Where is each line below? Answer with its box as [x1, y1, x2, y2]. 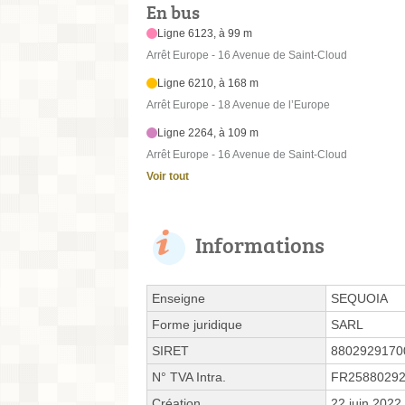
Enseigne [152, 291, 205, 306]
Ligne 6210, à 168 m [157, 77, 259, 90]
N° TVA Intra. [152, 370, 226, 385]
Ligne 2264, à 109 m [157, 127, 259, 140]
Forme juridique [152, 317, 242, 333]
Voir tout [146, 170, 189, 184]
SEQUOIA [331, 291, 388, 306]
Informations [195, 230, 325, 260]
